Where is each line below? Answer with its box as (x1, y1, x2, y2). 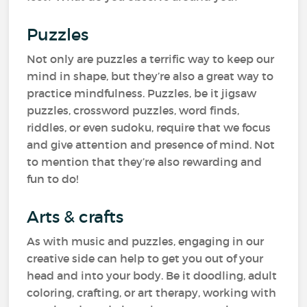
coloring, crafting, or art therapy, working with (27, 286, 277, 299)
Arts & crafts (27, 207, 128, 227)
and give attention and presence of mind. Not (27, 138, 275, 151)
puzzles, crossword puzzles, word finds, (27, 103, 240, 117)
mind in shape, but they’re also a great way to (27, 69, 274, 83)
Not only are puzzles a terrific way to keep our (27, 52, 275, 66)
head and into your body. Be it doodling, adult (27, 269, 278, 282)
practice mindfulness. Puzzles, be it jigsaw (27, 86, 257, 100)
